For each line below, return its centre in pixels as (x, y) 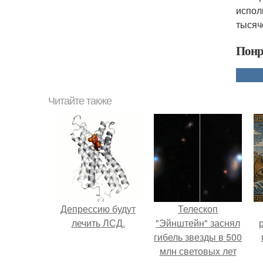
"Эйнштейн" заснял (198, 223)
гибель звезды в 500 (198, 237)
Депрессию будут (98, 209)
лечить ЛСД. (98, 223)
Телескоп (198, 209)
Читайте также (80, 101)
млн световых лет (198, 251)
